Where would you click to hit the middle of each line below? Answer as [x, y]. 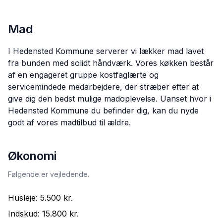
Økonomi [32, 156]
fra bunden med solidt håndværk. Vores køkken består [111, 63]
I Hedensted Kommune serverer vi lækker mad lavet [106, 51]
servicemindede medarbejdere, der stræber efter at [103, 87]
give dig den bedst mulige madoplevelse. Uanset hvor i [110, 99]
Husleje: [24, 198]
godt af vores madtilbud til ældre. [69, 123]
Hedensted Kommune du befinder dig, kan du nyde [103, 111]
